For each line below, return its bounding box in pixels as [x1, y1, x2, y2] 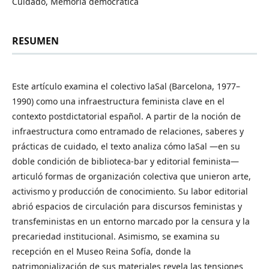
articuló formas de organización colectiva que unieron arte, [12, 170, 251, 182]
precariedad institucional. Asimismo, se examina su [12, 230, 220, 242]
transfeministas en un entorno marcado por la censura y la [12, 215, 250, 227]
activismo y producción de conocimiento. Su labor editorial [12, 185, 248, 197]
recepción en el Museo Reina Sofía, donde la [12, 245, 191, 257]
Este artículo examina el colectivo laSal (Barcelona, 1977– [12, 80, 240, 92]
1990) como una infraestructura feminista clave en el [12, 95, 225, 107]
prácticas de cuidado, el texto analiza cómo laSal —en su [12, 140, 240, 152]
